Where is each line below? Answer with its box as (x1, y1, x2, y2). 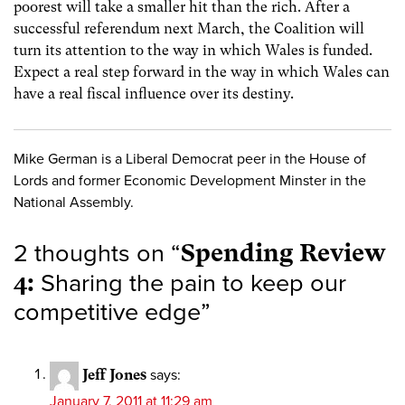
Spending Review (181, 238, 386, 267)
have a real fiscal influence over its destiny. (14, 85, 294, 103)
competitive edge (14, 297, 201, 327)
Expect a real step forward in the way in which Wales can (14, 63, 390, 81)
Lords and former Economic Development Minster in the (14, 172, 366, 191)
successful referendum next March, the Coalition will (14, 20, 364, 38)
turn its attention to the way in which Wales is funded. (14, 42, 376, 60)
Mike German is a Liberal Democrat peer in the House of (14, 150, 366, 169)
